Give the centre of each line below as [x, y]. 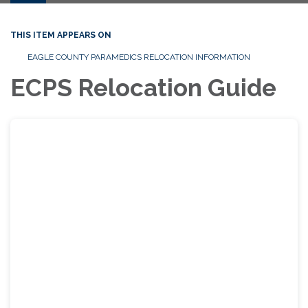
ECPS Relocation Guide [143, 87]
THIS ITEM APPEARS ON [61, 35]
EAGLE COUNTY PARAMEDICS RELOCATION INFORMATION [139, 57]
